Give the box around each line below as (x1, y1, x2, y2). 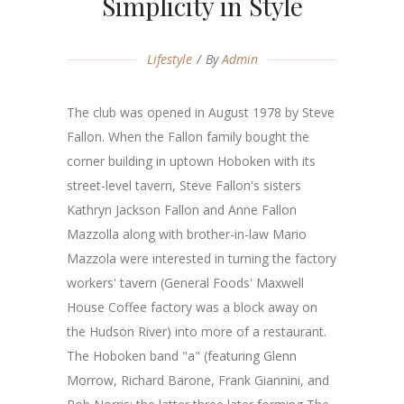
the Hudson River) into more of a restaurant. (67, 323, 326, 340)
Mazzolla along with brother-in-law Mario (67, 225, 307, 243)
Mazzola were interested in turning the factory (67, 250, 336, 267)
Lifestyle (146, 50, 192, 68)
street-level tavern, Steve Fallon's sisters (67, 177, 301, 194)
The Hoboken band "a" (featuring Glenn (67, 347, 297, 364)
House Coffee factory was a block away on (67, 298, 317, 316)
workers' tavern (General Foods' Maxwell (67, 274, 304, 291)
